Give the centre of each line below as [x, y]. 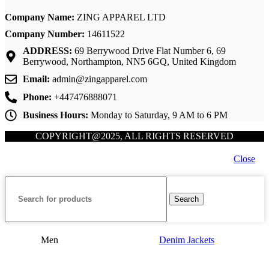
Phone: [37, 97]
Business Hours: [56, 115]
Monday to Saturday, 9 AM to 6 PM [158, 115]
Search [186, 199]
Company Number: [45, 34]
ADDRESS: [47, 50]
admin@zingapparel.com [98, 79]
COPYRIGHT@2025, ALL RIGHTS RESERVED [134, 136]
